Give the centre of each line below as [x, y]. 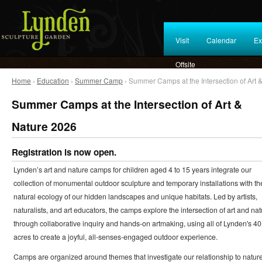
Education [53, 80]
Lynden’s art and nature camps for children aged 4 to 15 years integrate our [132, 170]
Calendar [221, 40]
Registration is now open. [64, 152]
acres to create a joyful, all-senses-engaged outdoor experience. [115, 237]
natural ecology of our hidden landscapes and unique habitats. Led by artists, [135, 197]
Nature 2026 [44, 126]
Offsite [185, 64]
